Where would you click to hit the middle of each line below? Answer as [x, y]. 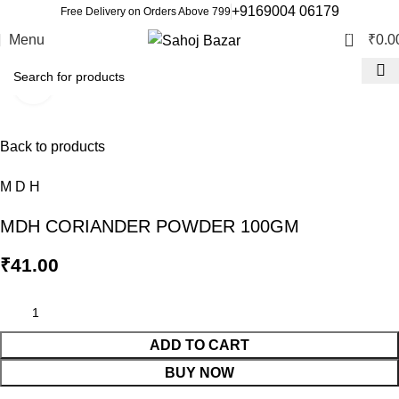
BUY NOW [199, 373]
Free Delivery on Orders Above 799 [145, 11]
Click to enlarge [101, 84]
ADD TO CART [199, 345]
